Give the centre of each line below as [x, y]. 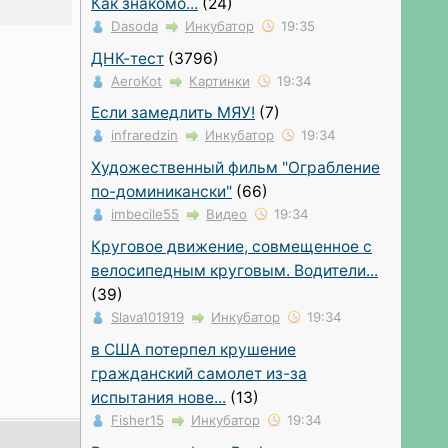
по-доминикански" [161, 192]
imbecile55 [145, 214]
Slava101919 [147, 317]
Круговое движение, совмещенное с [231, 247]
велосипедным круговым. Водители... [234, 271]
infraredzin [144, 135]
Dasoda [134, 25]
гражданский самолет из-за [199, 374]
